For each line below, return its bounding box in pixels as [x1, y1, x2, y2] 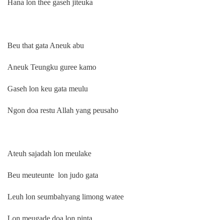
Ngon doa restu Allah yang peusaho [7, 106, 118, 115]
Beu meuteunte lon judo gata [7, 171, 98, 180]
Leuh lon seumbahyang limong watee [7, 192, 124, 201]
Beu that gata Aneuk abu [7, 41, 84, 50]
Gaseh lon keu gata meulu [7, 84, 88, 93]
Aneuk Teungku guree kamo [7, 63, 96, 72]
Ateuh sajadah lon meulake [7, 149, 91, 158]
